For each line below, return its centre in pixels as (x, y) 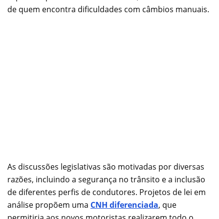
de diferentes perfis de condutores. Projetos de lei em (107, 192)
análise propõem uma (49, 205)
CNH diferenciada (124, 205)
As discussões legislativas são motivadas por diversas (106, 166)
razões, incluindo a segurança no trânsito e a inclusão (106, 179)
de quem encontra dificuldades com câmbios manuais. (108, 9)
